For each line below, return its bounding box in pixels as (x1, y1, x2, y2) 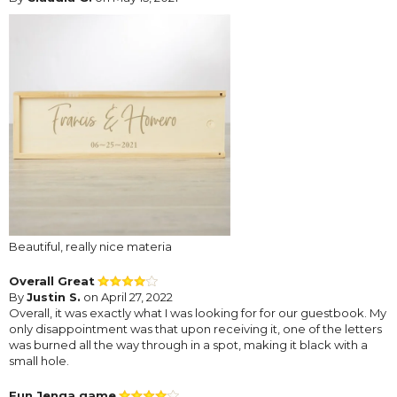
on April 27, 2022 (81, 289, 173, 304)
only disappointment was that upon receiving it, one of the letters (9, 321, 382, 336)
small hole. (9, 353, 69, 368)
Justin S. (27, 289, 81, 304)
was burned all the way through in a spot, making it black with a (9, 337, 368, 352)
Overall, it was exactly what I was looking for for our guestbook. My (9, 305, 386, 320)
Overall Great (9, 273, 95, 288)
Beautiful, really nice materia (9, 238, 172, 253)
